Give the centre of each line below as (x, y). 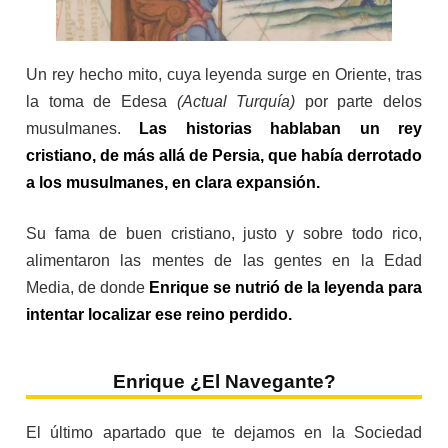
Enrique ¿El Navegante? (224, 382)
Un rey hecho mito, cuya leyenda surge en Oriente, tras (224, 75)
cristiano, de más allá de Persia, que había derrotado (224, 156)
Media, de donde (87, 288)
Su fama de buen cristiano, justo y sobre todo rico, (224, 234)
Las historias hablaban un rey (281, 129)
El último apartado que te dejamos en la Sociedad (224, 433)
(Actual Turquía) (236, 102)
